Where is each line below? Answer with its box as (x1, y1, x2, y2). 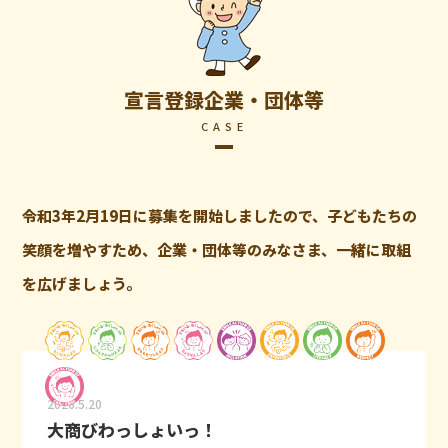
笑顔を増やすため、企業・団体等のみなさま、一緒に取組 (22, 239, 412, 260)
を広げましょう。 (22, 273, 142, 294)
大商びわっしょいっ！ (47, 417, 218, 442)
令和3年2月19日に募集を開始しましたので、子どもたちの (22, 205, 418, 226)
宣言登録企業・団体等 (124, 85, 324, 114)
